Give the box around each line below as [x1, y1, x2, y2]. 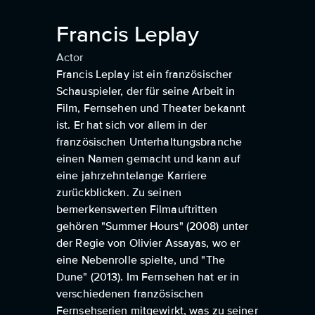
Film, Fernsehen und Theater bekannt [56, 101, 246, 115]
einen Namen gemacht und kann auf [56, 152, 240, 166]
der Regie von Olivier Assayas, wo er [56, 236, 240, 250]
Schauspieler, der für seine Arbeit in [56, 84, 236, 98]
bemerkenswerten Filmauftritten [56, 202, 218, 217]
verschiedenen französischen [56, 287, 204, 301]
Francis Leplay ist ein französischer [56, 67, 233, 82]
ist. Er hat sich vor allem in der [56, 118, 207, 132]
